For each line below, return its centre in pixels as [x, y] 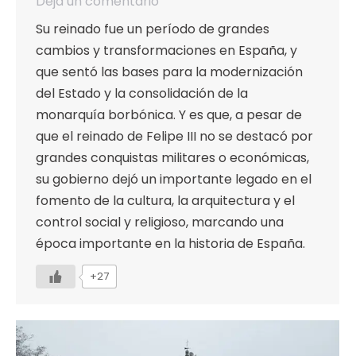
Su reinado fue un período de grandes [153, 29]
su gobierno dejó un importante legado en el [174, 180]
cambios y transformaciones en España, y [166, 51]
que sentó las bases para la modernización [169, 72]
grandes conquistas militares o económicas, [172, 158]
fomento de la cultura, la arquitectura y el [165, 201]
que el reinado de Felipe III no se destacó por [174, 137]
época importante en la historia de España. [170, 244]
